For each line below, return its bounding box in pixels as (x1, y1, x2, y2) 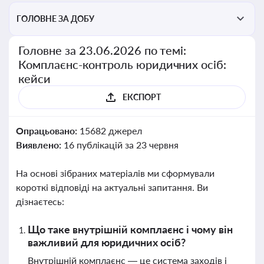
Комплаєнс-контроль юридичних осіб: (18, 57, 227, 71)
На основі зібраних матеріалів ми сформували (16, 167, 214, 179)
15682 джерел (79, 125, 142, 136)
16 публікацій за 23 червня (63, 139, 179, 150)
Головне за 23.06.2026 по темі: (18, 43, 187, 57)
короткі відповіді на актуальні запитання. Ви (16, 181, 208, 193)
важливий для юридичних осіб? (28, 236, 186, 249)
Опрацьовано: (16, 125, 80, 136)
